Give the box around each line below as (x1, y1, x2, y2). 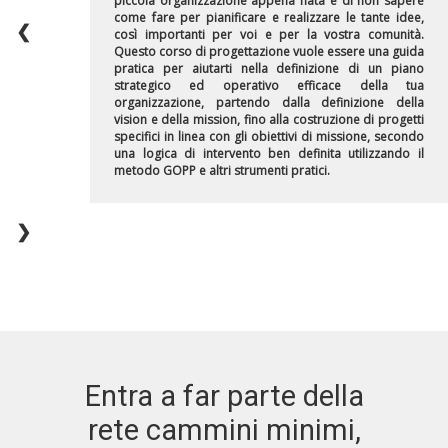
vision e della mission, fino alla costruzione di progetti (114, 111, 424, 129)
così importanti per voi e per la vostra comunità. (114, 26, 424, 44)
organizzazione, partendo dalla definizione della (114, 94, 424, 112)
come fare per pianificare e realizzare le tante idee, (114, 9, 424, 27)
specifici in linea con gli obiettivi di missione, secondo (114, 128, 424, 146)
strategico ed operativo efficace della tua (114, 77, 424, 95)
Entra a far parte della (84, 379, 364, 414)
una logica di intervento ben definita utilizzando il (114, 145, 424, 163)
